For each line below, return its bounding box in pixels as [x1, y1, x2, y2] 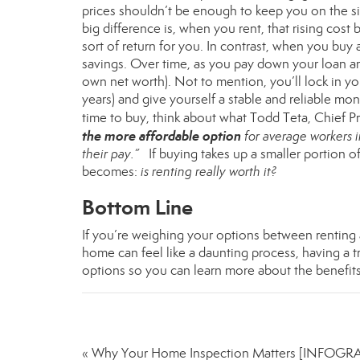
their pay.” [82, 145, 142, 162]
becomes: [82, 163, 141, 180]
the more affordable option [82, 127, 241, 145]
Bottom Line [82, 194, 193, 220]
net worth [110, 73, 165, 90]
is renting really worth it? [141, 163, 276, 180]
